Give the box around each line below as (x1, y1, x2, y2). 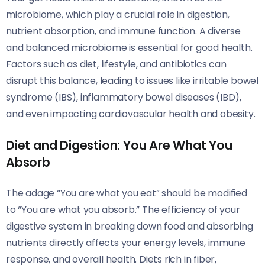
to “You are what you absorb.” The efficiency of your (6, 203, 240, 217)
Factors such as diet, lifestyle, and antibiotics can (6, 57, 227, 72)
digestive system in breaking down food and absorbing (6, 219, 253, 234)
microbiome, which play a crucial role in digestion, (6, 8, 230, 22)
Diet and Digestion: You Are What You (6, 137, 232, 154)
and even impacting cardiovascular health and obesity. (6, 107, 256, 121)
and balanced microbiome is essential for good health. (6, 41, 253, 55)
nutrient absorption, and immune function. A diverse (6, 24, 241, 38)
